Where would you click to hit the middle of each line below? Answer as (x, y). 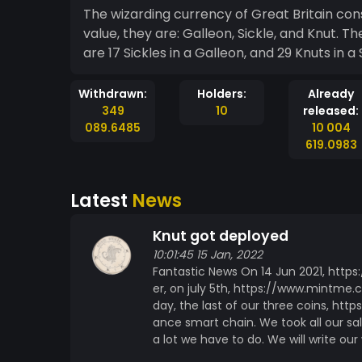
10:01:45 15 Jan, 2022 (208, 255)
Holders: (222, 94)
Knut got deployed (221, 236)
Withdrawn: (113, 94)
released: (331, 111)
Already (331, 94)
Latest (101, 200)
